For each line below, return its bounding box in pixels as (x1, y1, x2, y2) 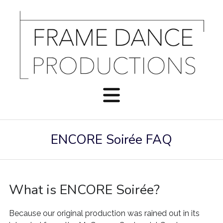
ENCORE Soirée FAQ (51, 131, 172, 148)
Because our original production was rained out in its (8, 209, 200, 218)
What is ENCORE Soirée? (8, 181, 160, 199)
